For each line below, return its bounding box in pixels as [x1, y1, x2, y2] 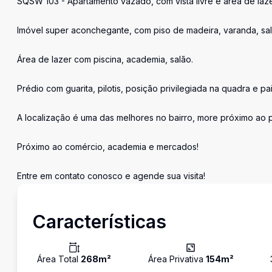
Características [32, 211, 166, 233]
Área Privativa [148, 254, 206, 264]
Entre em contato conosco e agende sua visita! [17, 171, 205, 181]
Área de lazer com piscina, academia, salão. [17, 54, 193, 64]
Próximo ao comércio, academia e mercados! [17, 141, 199, 152]
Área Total [37, 254, 81, 264]
